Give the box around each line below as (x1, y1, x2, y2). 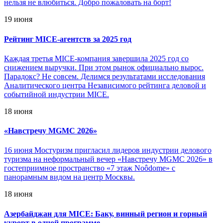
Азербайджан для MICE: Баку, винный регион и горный (4, 209, 207, 218)
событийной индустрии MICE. (4, 90, 109, 99)
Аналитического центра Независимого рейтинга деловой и (4, 81, 206, 90)
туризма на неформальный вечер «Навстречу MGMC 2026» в (4, 155, 213, 164)
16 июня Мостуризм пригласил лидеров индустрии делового (4, 146, 212, 155)
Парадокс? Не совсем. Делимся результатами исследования (4, 72, 205, 81)
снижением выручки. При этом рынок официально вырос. (4, 63, 204, 72)
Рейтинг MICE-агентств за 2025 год (4, 34, 131, 43)
